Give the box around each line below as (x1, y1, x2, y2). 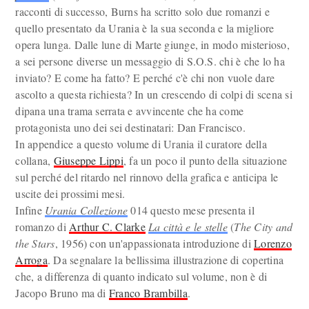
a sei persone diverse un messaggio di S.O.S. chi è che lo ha (15, 54, 285, 68)
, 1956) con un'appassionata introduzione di (54, 236, 255, 250)
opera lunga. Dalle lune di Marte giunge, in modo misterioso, (15, 37, 290, 52)
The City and (234, 219, 293, 234)
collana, (15, 153, 54, 168)
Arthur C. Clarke (69, 219, 146, 234)
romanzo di (15, 219, 70, 234)
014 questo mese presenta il (128, 203, 255, 217)
